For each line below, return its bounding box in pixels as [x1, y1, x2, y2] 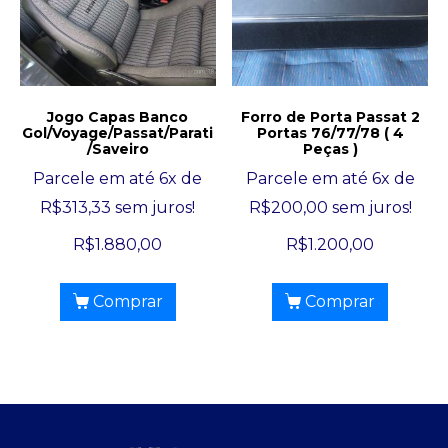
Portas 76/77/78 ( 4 [256, 124, 404, 143]
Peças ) [302, 140, 358, 159]
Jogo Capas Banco [47, 108, 189, 127]
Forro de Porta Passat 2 [240, 108, 420, 127]
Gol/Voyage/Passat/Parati [22, 124, 214, 143]
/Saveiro [86, 140, 149, 159]
